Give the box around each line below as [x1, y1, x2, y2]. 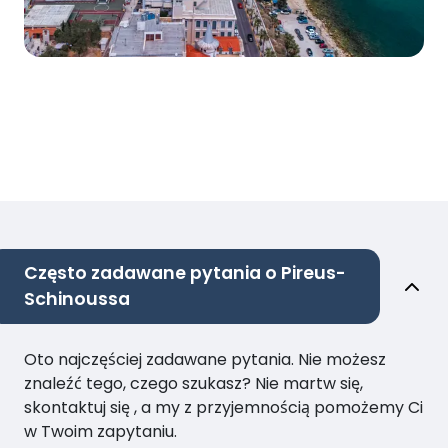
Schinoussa [24, 287, 130, 312]
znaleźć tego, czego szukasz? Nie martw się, [24, 372, 363, 396]
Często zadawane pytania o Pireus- [24, 261, 346, 286]
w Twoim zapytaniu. [24, 420, 177, 444]
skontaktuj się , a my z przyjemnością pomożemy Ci [24, 396, 423, 420]
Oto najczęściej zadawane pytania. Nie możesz [24, 348, 386, 372]
